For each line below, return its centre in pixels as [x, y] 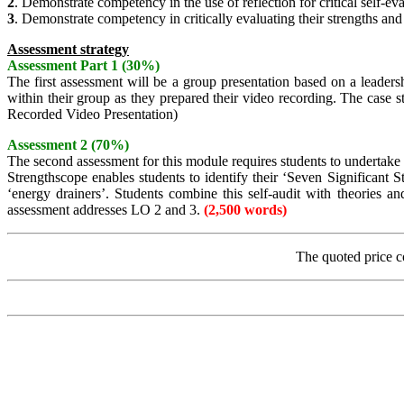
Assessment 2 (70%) [68, 145]
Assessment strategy [68, 50]
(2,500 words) [245, 210]
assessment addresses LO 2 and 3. [106, 210]
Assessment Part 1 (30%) [83, 66]
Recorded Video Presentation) [92, 115]
